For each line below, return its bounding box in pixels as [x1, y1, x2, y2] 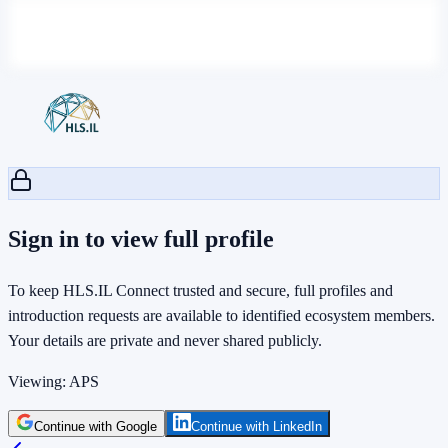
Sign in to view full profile [8, 225, 274, 252]
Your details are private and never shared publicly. [8, 331, 322, 349]
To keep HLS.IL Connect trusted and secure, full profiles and [8, 281, 393, 299]
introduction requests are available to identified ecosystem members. [8, 306, 435, 324]
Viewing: [8, 372, 69, 390]
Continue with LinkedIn [191, 418, 322, 434]
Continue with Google [34, 418, 157, 434]
